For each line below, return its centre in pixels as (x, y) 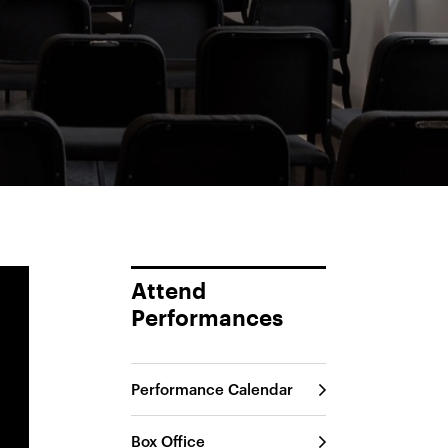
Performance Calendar (212, 389)
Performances (207, 319)
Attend (169, 292)
